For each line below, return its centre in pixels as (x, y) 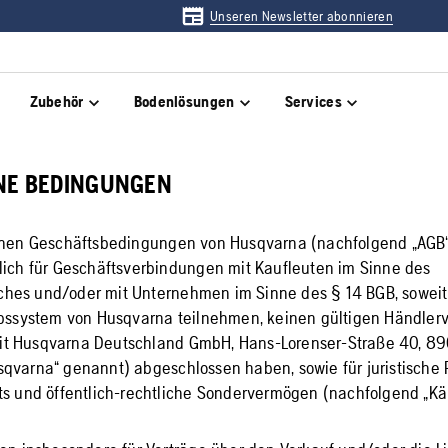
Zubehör (56, 101)
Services (313, 101)
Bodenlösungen (184, 101)
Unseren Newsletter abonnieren (301, 15)
